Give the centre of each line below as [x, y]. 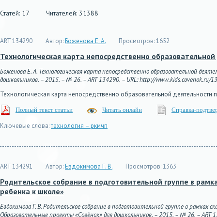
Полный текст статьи [44, 110]
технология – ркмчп [79, 126]
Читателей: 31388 [71, 13]
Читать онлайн [122, 110]
